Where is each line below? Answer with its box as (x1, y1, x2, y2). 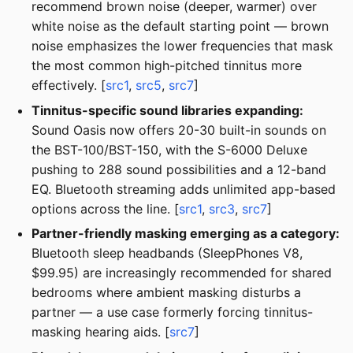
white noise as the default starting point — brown (32, 18, 329, 35)
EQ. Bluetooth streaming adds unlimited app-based (32, 180, 336, 197)
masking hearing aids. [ (32, 324, 169, 340)
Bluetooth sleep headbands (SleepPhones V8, (32, 245, 303, 262)
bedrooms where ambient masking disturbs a (32, 284, 301, 301)
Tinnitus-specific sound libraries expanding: (32, 102, 303, 118)
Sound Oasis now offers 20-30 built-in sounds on (32, 121, 326, 138)
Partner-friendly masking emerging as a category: (32, 225, 340, 242)
